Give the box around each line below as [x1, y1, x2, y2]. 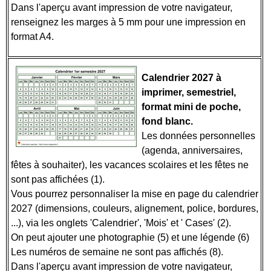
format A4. [11, 31, 56, 42]
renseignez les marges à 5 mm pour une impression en [11, 17, 246, 27]
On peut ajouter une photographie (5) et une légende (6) [11, 232, 252, 243]
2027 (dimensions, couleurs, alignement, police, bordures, [11, 203, 258, 214]
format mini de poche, [142, 102, 241, 112]
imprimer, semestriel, [142, 87, 236, 97]
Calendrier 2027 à [142, 73, 221, 83]
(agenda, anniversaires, [142, 145, 243, 155]
